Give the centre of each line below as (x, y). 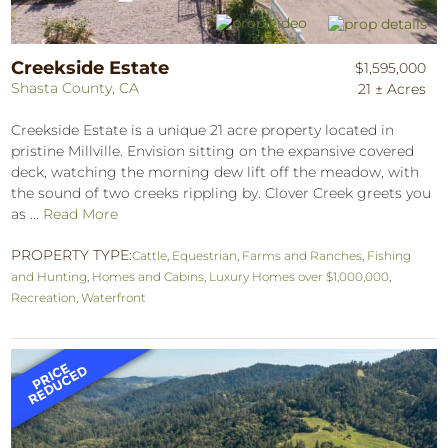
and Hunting (49, 276)
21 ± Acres (392, 88)
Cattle (150, 255)
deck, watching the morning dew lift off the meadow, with (215, 171)
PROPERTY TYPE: (72, 254)
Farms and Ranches (302, 255)
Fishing (389, 255)
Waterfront (114, 297)
